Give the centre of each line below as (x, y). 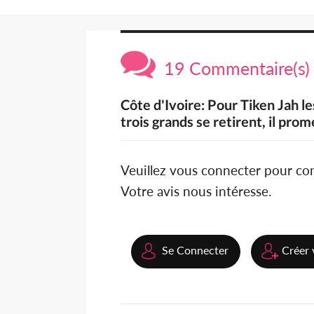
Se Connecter (195, 250)
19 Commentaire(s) (233, 68)
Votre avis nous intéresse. (196, 191)
